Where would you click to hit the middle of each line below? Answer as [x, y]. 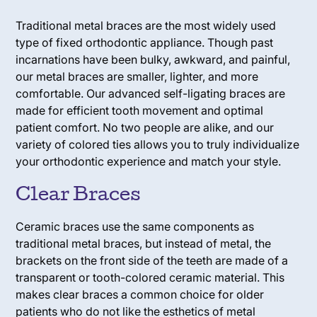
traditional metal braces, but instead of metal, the [144, 243]
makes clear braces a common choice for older [140, 294]
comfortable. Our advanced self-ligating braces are [151, 93]
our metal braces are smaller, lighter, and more [137, 76]
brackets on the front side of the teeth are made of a [152, 260]
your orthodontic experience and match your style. [149, 161]
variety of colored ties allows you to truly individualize [158, 144]
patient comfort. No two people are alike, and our [145, 127]
